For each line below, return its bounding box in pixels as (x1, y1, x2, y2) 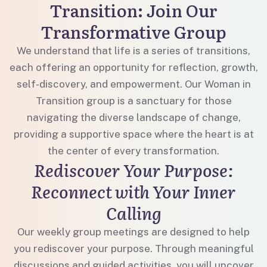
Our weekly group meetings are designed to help (17, 226, 250, 238)
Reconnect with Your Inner (31, 179, 236, 204)
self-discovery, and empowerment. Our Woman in (16, 78, 251, 90)
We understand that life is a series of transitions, (17, 45, 250, 57)
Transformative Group (41, 19, 226, 44)
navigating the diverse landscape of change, (26, 111, 241, 123)
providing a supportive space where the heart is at (13, 128, 254, 140)
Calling (105, 200, 162, 225)
